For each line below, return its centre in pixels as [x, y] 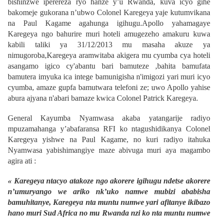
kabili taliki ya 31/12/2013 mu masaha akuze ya [109, 45]
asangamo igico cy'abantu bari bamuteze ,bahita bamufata [109, 66]
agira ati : [22, 161]
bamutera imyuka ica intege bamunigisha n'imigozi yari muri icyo [109, 77]
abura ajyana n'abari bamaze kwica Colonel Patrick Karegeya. [103, 98]
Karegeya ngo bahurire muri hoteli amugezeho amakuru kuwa [109, 34]
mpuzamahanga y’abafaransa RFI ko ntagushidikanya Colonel [109, 129]
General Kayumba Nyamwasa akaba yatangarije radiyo [109, 118]
